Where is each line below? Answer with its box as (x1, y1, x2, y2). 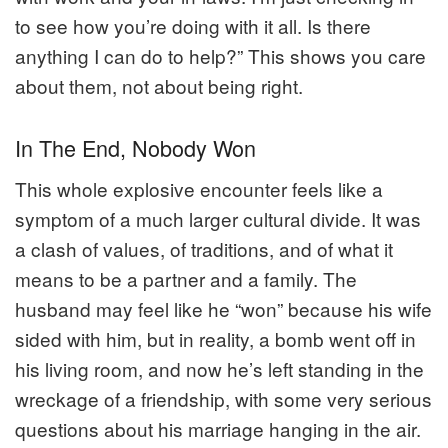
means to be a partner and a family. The (15, 265, 357, 293)
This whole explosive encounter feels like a (15, 175, 383, 203)
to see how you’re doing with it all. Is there (15, 12, 371, 40)
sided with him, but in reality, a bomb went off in (15, 325, 416, 353)
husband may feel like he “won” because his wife (15, 295, 432, 323)
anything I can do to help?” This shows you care (15, 42, 426, 70)
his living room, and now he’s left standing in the (15, 355, 424, 383)
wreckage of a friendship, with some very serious (15, 385, 432, 413)
